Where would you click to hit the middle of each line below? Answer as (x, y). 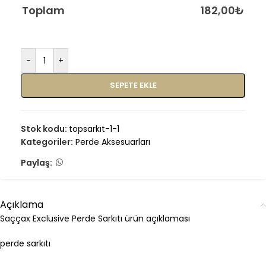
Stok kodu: (45, 129)
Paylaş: (37, 162)
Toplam (43, 10)
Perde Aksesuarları (113, 142)
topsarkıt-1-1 (94, 129)
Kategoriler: (47, 142)
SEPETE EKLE (133, 85)
